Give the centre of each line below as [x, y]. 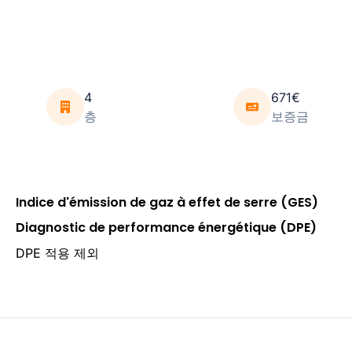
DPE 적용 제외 [57, 253]
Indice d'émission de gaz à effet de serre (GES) [167, 202]
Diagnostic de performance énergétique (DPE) [166, 227]
